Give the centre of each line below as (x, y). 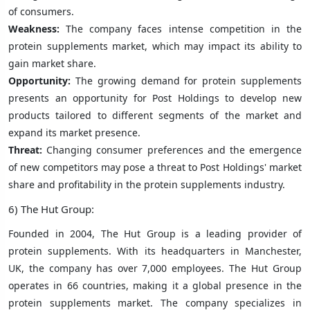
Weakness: (37, 28)
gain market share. (52, 63)
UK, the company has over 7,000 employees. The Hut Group (155, 268)
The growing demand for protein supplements (186, 80)
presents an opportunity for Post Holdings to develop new (155, 98)
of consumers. (41, 11)
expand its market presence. (74, 132)
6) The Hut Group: (51, 209)
